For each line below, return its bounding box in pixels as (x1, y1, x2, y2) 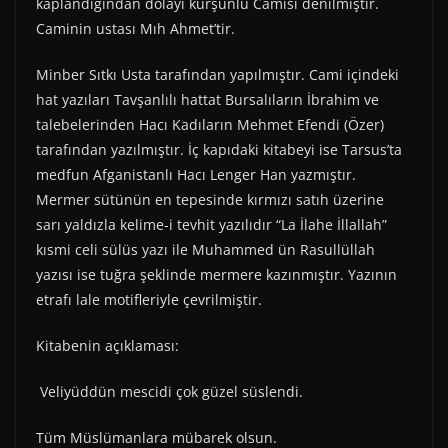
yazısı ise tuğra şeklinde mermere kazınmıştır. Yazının (36, 265, 397, 285)
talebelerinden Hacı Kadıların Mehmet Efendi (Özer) (36, 115, 384, 135)
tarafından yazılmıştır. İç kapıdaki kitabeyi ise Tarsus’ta (36, 140, 402, 160)
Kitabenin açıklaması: (36, 336, 179, 356)
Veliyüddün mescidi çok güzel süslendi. (36, 382, 303, 402)
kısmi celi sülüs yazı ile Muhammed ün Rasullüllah (36, 240, 375, 260)
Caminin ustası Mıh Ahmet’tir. (36, 19, 235, 39)
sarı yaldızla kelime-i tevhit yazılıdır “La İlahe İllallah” (36, 215, 387, 235)
